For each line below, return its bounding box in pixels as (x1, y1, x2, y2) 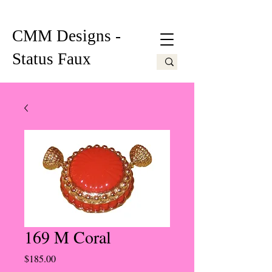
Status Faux (12, 50, 91, 68)
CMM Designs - (12, 27, 121, 45)
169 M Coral (24, 225, 111, 248)
